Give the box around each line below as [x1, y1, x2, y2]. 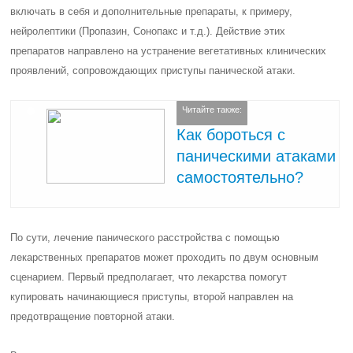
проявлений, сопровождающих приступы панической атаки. [10, 65, 296, 76]
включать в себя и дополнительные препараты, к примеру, [10, 6, 293, 17]
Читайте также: [182, 105, 243, 115]
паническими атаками [176, 147, 336, 165]
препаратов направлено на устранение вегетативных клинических [10, 45, 327, 57]
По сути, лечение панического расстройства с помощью [10, 232, 281, 243]
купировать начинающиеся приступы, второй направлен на [10, 291, 294, 303]
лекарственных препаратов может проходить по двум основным [10, 251, 319, 263]
